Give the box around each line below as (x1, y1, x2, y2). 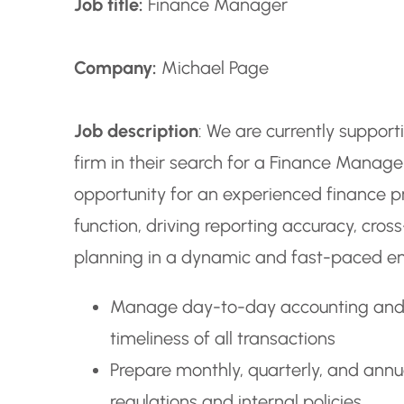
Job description (73, 120, 198, 142)
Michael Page (156, 57, 269, 79)
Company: (73, 57, 157, 79)
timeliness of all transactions (109, 327, 335, 350)
